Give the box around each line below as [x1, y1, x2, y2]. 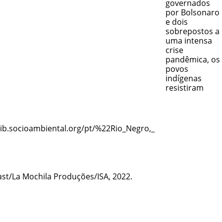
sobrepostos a [165, 25, 220, 37]
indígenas [165, 72, 202, 84]
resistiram [165, 82, 204, 93]
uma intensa [165, 35, 212, 46]
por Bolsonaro [165, 6, 220, 18]
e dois [165, 16, 188, 27]
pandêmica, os [165, 54, 220, 65]
